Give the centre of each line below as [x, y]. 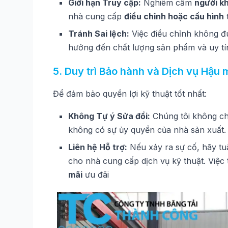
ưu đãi [96, 175]
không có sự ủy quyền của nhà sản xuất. [147, 130]
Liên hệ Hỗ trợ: [98, 147]
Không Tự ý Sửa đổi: [109, 116]
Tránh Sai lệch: [99, 34]
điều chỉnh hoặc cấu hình [174, 16]
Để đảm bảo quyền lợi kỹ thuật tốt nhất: [130, 94]
